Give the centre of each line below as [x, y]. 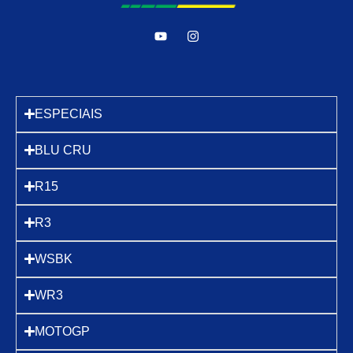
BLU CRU [63, 150]
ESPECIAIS [69, 113]
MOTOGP [63, 331]
